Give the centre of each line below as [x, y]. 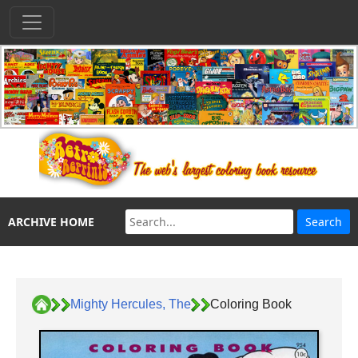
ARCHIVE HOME [51, 222]
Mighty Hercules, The [131, 304]
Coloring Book [251, 304]
